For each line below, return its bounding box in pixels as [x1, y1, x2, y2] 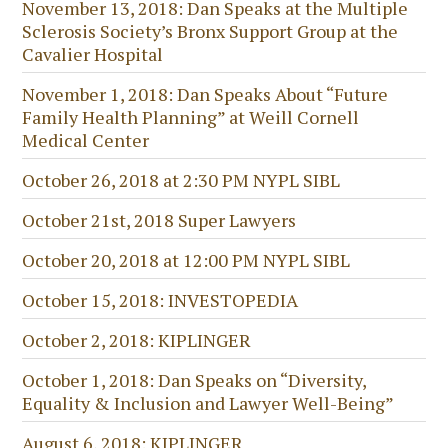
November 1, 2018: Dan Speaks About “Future [22, 81, 389, 106]
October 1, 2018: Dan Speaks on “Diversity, [22, 367, 367, 392]
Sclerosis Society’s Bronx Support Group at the [22, 18, 399, 43]
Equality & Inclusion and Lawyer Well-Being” [22, 390, 395, 415]
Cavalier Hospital [22, 41, 164, 66]
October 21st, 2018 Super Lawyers [22, 207, 297, 232]
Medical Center [22, 127, 150, 152]
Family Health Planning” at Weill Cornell [22, 104, 360, 129]
